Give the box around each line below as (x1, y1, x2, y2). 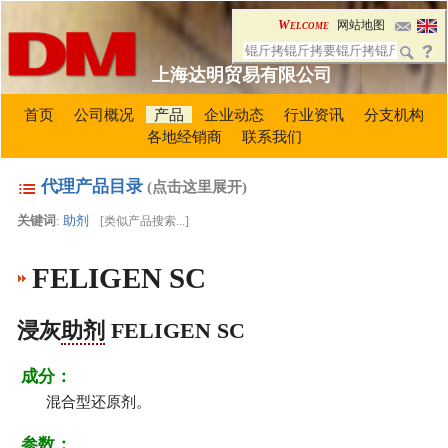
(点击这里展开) (143, 178, 248, 196)
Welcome (278, 16, 329, 32)
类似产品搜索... (103, 213, 185, 228)
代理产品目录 (41, 177, 144, 197)
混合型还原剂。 (46, 393, 152, 410)
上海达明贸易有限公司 (152, 65, 333, 86)
